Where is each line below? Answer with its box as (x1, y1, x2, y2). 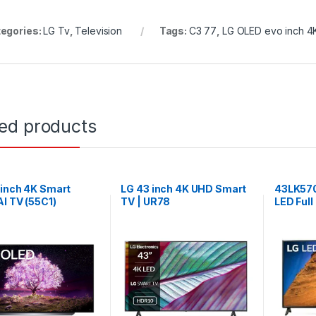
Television (75, 25, 122, 37)
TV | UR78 (121, 195, 171, 208)
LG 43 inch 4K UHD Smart (121, 183, 247, 195)
